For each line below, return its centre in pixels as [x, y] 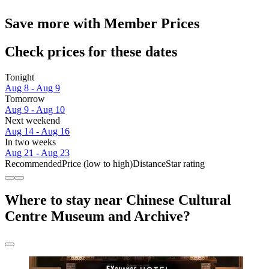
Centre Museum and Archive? [98, 216]
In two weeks [30, 142]
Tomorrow [25, 98]
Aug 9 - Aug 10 [35, 109]
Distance [149, 163]
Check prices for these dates [91, 51]
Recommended [33, 163]
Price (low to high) [97, 163]
